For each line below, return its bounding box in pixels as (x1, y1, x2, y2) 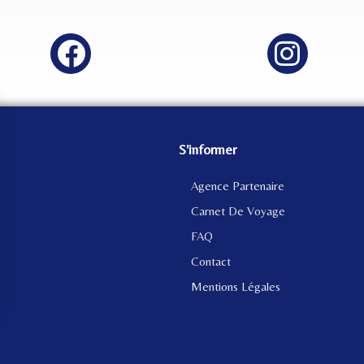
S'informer (178, 141, 236, 158)
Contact (190, 254, 231, 269)
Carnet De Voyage (190, 204, 285, 219)
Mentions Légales (190, 279, 280, 294)
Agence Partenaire (190, 179, 284, 193)
